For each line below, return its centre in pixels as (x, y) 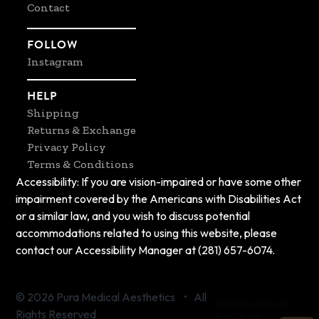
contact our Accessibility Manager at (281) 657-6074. (146, 250)
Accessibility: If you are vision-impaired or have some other (159, 181)
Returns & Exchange (82, 130)
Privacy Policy (67, 147)
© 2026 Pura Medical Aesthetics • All (111, 297)
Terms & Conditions (81, 164)
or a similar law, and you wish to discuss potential (133, 215)
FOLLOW (53, 45)
